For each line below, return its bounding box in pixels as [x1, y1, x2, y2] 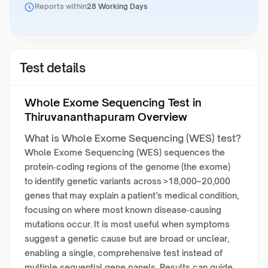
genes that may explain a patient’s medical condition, [25, 190, 239, 200]
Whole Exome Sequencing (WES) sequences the [25, 147, 225, 157]
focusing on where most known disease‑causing [25, 205, 221, 215]
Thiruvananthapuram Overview [25, 110, 187, 123]
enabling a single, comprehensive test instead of [25, 248, 223, 258]
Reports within [35, 2, 87, 11]
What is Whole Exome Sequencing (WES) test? [25, 132, 241, 144]
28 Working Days [87, 2, 148, 11]
